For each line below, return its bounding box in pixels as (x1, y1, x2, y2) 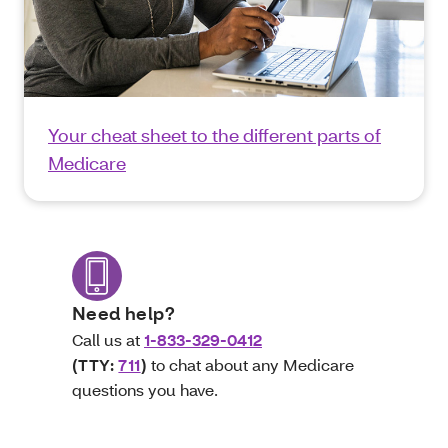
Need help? (72, 302, 175, 326)
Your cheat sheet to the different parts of (48, 123, 381, 148)
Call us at (72, 329, 144, 351)
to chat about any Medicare (147, 354, 355, 376)
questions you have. (72, 379, 218, 401)
